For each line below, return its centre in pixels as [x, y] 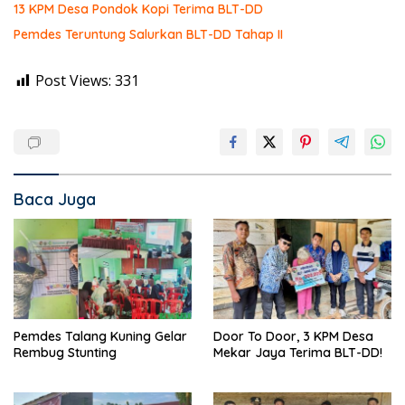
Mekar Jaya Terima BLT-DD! [298, 352]
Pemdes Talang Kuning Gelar [100, 336]
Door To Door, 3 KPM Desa [293, 336]
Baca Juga [55, 199]
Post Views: [73, 80]
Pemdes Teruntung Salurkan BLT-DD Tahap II [148, 34]
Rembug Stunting [65, 352]
